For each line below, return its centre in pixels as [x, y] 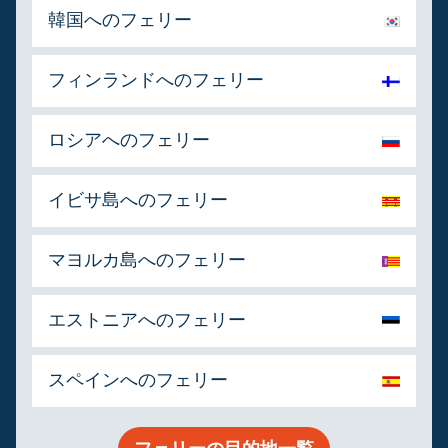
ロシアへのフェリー [129, 140]
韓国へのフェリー [120, 20]
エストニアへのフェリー [147, 320]
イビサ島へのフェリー [138, 200]
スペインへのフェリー [138, 380]
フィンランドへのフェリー [156, 80]
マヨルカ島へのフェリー [147, 260]
